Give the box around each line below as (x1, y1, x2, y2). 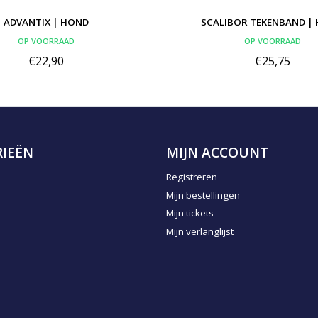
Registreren (165, 170, 217, 183)
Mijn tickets (165, 207, 214, 220)
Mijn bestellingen (165, 188, 240, 202)
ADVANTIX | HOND (3, 15, 89, 28)
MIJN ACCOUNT (165, 142, 268, 162)
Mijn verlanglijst (165, 224, 234, 238)
